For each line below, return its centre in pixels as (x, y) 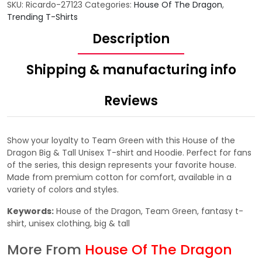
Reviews (131, 101)
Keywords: (30, 211)
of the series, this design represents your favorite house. (122, 165)
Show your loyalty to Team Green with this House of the (121, 140)
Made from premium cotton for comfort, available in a (119, 177)
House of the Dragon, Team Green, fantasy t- (149, 211)
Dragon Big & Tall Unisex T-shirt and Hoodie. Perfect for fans (129, 152)
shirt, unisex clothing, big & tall (68, 223)
